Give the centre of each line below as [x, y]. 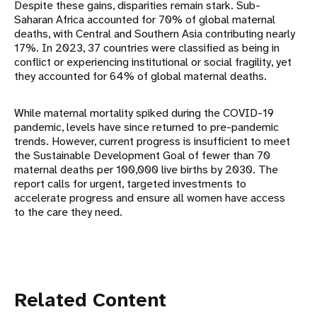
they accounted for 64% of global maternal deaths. [140, 76]
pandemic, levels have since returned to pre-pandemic [146, 127]
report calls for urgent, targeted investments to [130, 184]
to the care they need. [68, 212]
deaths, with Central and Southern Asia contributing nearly [155, 34]
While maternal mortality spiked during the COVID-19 [144, 113]
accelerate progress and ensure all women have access [150, 198]
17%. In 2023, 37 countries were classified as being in [147, 48]
